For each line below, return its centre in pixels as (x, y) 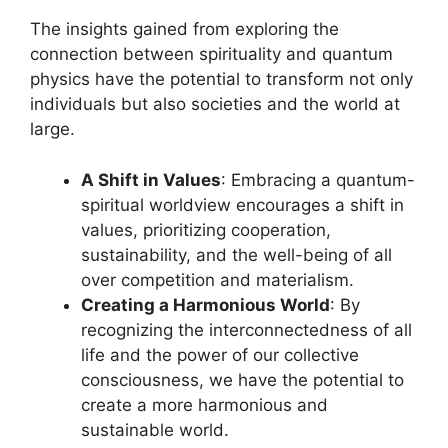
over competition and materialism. (217, 279)
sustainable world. (155, 429)
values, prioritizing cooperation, (206, 229)
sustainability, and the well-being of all (236, 254)
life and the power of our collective (220, 354)
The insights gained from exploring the (184, 29)
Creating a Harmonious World (205, 304)
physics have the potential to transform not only (221, 79)
